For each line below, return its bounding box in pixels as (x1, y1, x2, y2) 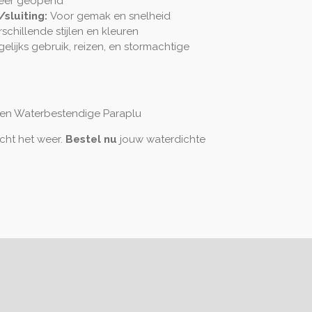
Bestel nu (65, 132, 117, 146)
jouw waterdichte (120, 132, 205, 146)
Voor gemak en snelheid (49, 9, 171, 22)
